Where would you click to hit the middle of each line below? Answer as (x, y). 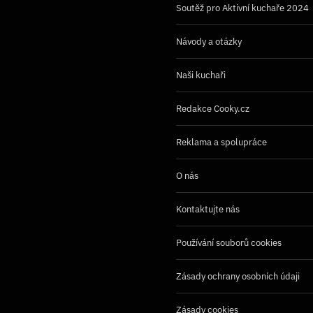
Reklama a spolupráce (221, 142)
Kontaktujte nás (208, 209)
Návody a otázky (209, 41)
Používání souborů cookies (229, 242)
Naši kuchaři (201, 75)
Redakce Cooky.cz (213, 108)
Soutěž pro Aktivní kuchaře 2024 (242, 8)
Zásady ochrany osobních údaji (238, 276)
